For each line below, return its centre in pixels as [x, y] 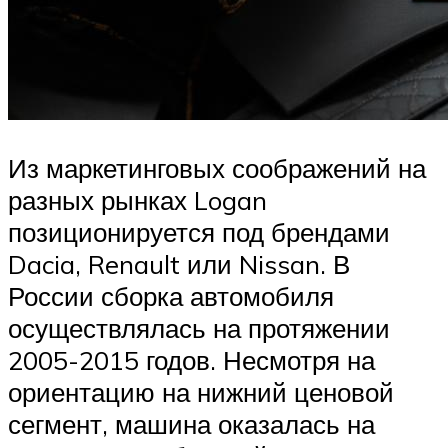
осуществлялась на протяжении [199, 327]
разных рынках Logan [137, 199]
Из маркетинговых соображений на [217, 167]
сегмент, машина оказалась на [191, 423]
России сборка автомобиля [171, 295]
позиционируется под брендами [199, 231]
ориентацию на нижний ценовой [201, 391]
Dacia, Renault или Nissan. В [179, 263]
